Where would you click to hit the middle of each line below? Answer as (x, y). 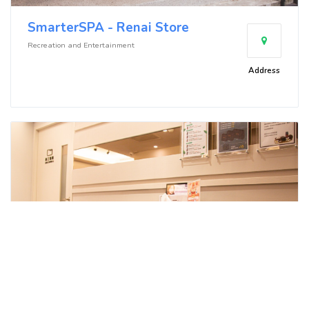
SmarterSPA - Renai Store (108, 27)
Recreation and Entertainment (81, 45)
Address (264, 70)
